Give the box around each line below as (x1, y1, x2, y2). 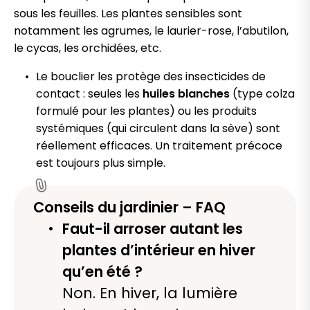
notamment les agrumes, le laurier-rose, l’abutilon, (14, 23, 289, 39)
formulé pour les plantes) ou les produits (36, 103, 257, 120)
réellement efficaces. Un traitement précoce (36, 138, 282, 154)
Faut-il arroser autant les (62, 219, 243, 239)
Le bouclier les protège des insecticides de (36, 69, 266, 85)
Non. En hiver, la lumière (62, 283, 237, 304)
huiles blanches (143, 86, 230, 102)
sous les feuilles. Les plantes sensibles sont (14, 6, 242, 22)
